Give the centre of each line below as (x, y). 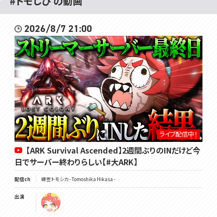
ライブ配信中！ (178, 134)
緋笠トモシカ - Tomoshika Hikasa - (78, 179)
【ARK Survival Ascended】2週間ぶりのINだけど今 (113, 150)
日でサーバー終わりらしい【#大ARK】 (76, 162)
